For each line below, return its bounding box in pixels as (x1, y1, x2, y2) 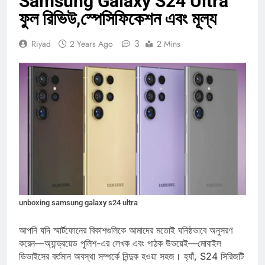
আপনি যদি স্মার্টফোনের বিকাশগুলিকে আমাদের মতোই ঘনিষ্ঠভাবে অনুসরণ (19, 235, 232, 247)
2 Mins (157, 49, 180, 61)
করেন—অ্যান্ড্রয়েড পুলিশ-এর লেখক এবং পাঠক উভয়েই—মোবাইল (19, 248, 221, 260)
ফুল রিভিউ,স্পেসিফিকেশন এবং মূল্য (19, 19, 216, 40)
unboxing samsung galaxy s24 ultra (19, 209, 138, 218)
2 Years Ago (70, 49, 113, 61)
